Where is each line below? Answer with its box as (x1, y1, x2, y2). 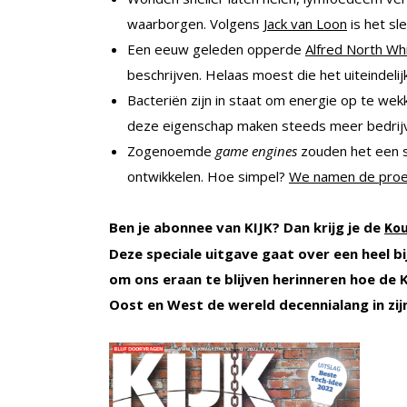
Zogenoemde (127, 141, 215, 160)
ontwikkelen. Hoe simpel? (127, 166, 289, 185)
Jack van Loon (263, 14, 347, 33)
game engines (215, 141, 297, 160)
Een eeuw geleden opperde (127, 39, 305, 58)
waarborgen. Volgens (127, 14, 263, 33)
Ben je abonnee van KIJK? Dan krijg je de (109, 217, 384, 236)
